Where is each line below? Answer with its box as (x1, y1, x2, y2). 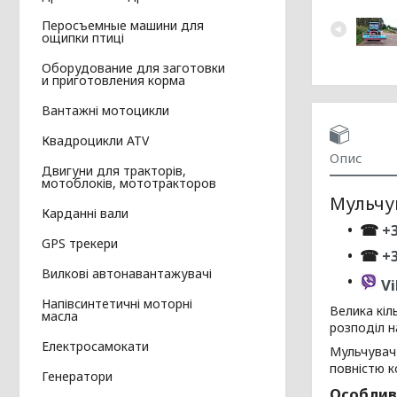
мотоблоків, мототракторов (42, 175, 216, 192)
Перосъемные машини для (42, 17, 204, 35)
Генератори (42, 368, 113, 385)
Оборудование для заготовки (42, 59, 225, 77)
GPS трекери (42, 235, 118, 253)
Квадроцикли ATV (42, 132, 149, 150)
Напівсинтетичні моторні (42, 295, 192, 313)
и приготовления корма (42, 72, 185, 90)
